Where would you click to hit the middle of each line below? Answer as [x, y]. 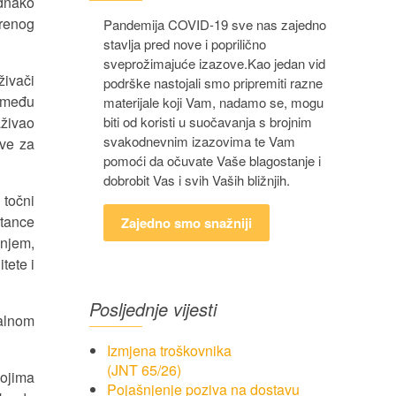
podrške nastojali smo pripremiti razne [213, 83]
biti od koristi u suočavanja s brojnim [208, 122]
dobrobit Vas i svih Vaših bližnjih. [197, 180]
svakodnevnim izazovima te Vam [199, 141]
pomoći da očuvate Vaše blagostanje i [212, 160]
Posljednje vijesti [153, 309]
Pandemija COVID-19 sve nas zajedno [215, 24]
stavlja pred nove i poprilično [185, 44]
